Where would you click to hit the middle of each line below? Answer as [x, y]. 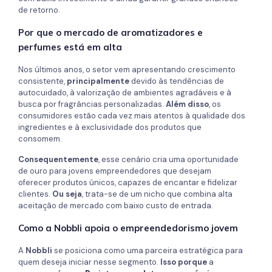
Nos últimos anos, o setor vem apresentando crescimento [127, 70]
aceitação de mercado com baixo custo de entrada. [116, 206]
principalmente [98, 81]
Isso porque [184, 262]
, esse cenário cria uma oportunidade [168, 160]
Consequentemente [58, 160]
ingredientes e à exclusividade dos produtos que [110, 127]
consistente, [42, 81]
